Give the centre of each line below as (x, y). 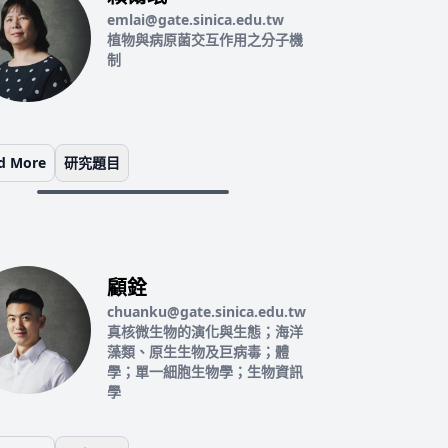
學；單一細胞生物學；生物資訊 (204, 371)
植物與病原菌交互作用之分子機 (204, 39)
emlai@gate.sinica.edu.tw (195, 19)
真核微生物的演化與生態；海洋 (204, 331)
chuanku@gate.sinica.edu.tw (206, 311)
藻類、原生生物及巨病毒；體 (197, 351)
